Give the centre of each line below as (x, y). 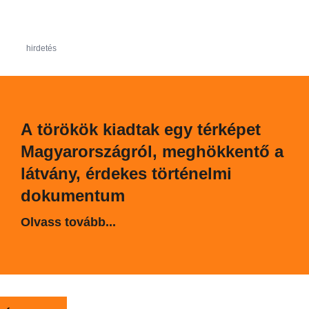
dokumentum (72, 196)
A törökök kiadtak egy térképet (140, 129)
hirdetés (41, 48)
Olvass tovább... (68, 222)
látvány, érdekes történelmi (126, 173)
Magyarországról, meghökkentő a (152, 151)
